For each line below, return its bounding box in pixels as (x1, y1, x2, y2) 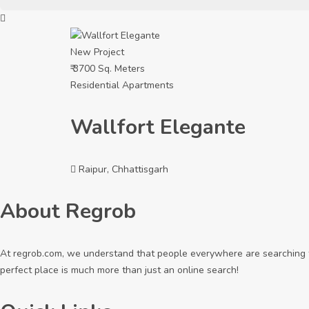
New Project (70, 46, 124, 59)
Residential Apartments (70, 79, 174, 92)
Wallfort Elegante (70, 113, 246, 142)
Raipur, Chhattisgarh (79, 163, 168, 177)
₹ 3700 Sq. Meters (70, 62, 145, 76)
